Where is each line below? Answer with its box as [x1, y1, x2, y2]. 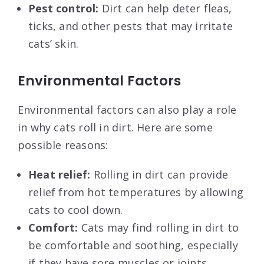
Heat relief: [28, 167, 91, 182]
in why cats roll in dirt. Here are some [18, 120, 213, 135]
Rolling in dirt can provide [90, 167, 229, 182]
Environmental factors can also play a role [18, 103, 237, 117]
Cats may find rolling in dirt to [78, 220, 239, 235]
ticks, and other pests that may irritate [28, 19, 233, 34]
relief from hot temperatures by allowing [28, 185, 244, 200]
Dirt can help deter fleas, [98, 1, 232, 16]
